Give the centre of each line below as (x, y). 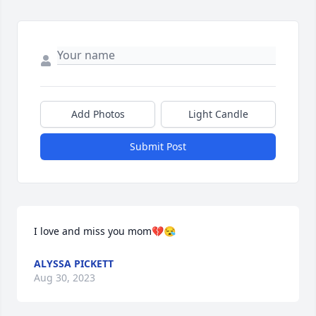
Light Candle (218, 114)
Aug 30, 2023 (65, 278)
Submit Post (158, 147)
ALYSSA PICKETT (74, 264)
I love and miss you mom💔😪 (105, 231)
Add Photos (98, 114)
